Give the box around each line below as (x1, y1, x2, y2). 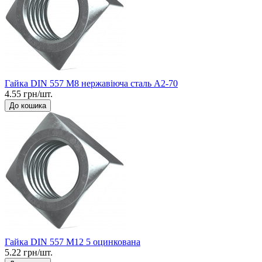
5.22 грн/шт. (5, 247, 53, 257)
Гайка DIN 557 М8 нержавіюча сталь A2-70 (5, 78, 178, 88)
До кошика (9, 101, 46, 110)
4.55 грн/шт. (5, 88, 53, 99)
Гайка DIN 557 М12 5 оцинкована (5, 236, 140, 247)
